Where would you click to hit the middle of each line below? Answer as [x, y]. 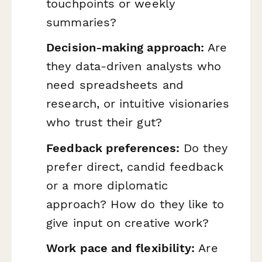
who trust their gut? [104, 123]
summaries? [81, 22]
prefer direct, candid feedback [135, 166]
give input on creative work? [128, 223]
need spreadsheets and [115, 85]
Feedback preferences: [113, 148]
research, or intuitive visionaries [138, 104]
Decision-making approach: [125, 48]
